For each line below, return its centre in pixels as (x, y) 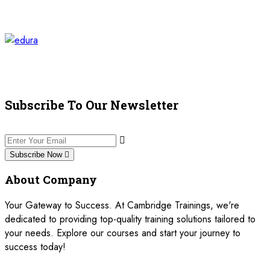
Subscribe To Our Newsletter (92, 105)
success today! (35, 247)
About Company (51, 180)
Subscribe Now (37, 154)
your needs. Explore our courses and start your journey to (123, 233)
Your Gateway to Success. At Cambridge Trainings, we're (122, 206)
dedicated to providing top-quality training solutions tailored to (130, 219)
